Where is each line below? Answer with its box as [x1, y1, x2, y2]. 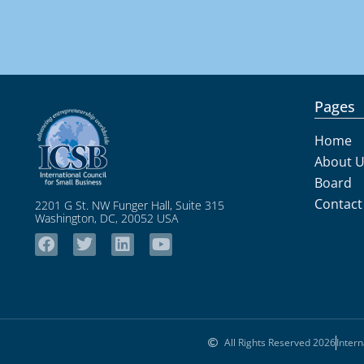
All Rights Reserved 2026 [224, 336, 336, 350]
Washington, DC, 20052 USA [35, 210, 178, 227]
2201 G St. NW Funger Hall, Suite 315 [35, 197, 224, 214]
